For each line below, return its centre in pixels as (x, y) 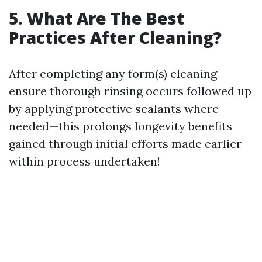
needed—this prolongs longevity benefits (120, 126)
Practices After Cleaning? (115, 37)
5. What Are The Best (96, 18)
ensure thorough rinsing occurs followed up (130, 91)
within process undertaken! (85, 161)
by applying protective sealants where (114, 108)
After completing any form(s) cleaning (113, 73)
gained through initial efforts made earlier (125, 144)
